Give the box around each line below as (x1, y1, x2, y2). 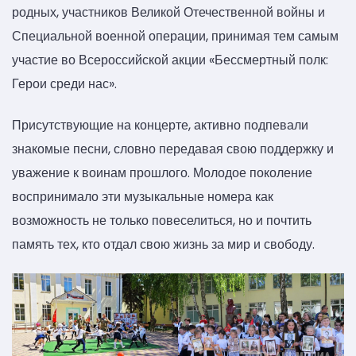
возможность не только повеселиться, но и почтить (12, 211, 311, 230)
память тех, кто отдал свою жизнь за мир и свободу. (12, 234, 315, 253)
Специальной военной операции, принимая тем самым (12, 27, 339, 46)
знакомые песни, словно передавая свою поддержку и (12, 139, 334, 158)
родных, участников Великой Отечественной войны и (12, 3, 325, 22)
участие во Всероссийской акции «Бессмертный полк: (12, 51, 328, 70)
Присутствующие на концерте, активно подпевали (12, 115, 308, 134)
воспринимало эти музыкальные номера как (12, 187, 273, 206)
